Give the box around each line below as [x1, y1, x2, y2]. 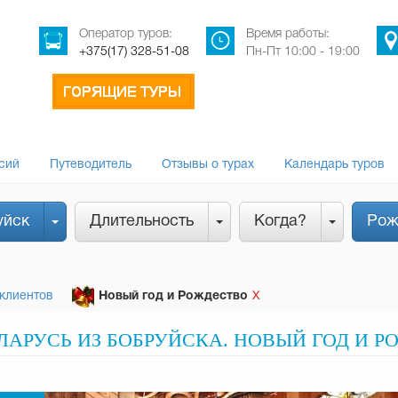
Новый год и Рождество [99, 291, 248, 302]
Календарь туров [284, 159, 385, 171]
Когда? [254, 214, 306, 229]
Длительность [90, 214, 194, 229]
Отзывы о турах [162, 159, 254, 171]
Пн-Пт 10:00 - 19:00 [246, 46, 360, 58]
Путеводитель [50, 159, 131, 171]
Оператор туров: [79, 28, 172, 40]
